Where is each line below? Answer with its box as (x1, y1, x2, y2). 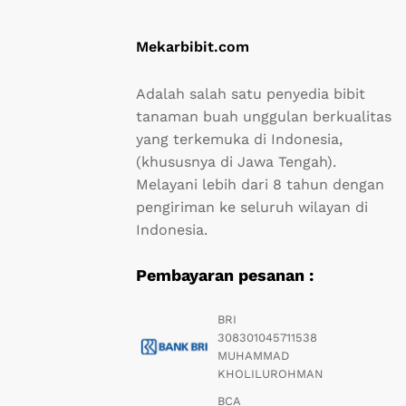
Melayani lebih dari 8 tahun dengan (136, 175, 384, 193)
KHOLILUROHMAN (217, 366, 324, 381)
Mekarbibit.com (136, 37, 249, 55)
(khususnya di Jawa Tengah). (136, 152, 336, 170)
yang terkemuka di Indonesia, (136, 130, 343, 148)
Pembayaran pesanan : (136, 265, 314, 285)
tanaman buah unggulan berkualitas (136, 107, 391, 125)
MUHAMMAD (217, 348, 289, 362)
